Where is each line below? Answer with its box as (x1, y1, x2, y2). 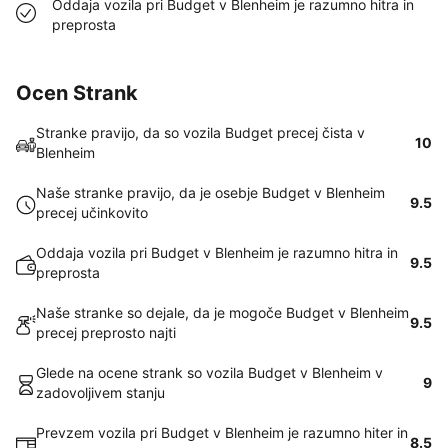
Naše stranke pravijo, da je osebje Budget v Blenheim (36, 184, 385, 201)
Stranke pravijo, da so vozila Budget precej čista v (36, 124, 365, 141)
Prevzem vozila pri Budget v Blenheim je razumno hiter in (36, 424, 408, 441)
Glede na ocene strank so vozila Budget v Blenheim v (36, 364, 383, 381)
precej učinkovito (36, 204, 148, 221)
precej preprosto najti (36, 324, 176, 341)
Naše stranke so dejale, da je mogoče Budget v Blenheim (36, 304, 409, 321)
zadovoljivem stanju (36, 384, 165, 401)
